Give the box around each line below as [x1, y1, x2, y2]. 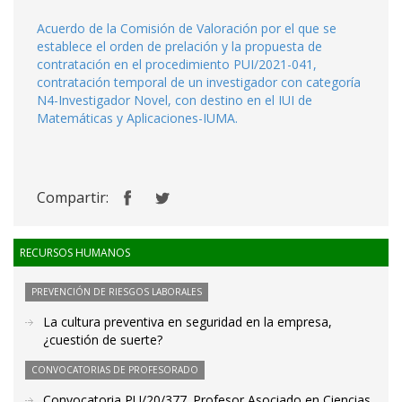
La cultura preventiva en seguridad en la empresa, [43, 313, 332, 330]
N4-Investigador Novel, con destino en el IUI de [37, 92, 312, 109]
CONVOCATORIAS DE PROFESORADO [31, 363, 198, 376]
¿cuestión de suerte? [43, 331, 162, 348]
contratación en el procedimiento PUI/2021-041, [37, 56, 317, 73]
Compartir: [37, 188, 109, 207]
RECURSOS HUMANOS [20, 245, 130, 260]
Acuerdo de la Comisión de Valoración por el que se [37, 20, 336, 37]
